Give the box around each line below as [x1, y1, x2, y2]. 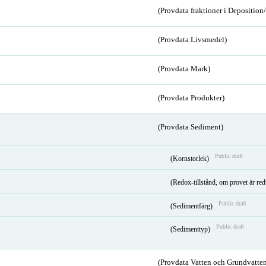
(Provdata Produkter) [157, 94, 224, 102]
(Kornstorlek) [170, 154, 211, 162]
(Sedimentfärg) [170, 202, 214, 210]
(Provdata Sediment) [157, 123, 223, 131]
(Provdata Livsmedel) [157, 36, 227, 44]
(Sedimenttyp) [170, 226, 212, 233]
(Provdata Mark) [157, 65, 210, 73]
